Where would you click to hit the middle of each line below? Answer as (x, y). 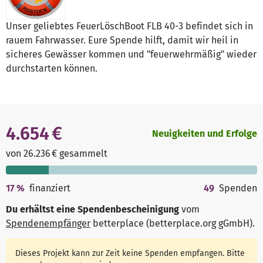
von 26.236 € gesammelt (57, 154)
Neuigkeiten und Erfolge (205, 134)
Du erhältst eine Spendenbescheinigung (92, 210)
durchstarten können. (52, 69)
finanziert (50, 188)
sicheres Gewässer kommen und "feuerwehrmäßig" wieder (131, 55)
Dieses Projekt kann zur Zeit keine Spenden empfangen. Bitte (130, 253)
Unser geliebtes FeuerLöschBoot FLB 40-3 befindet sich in (129, 26)
